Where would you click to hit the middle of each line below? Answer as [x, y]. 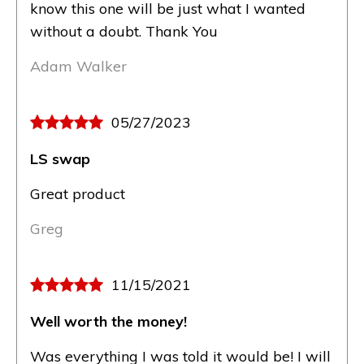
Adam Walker [78, 66]
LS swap [60, 158]
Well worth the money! [108, 321]
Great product [80, 193]
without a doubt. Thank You [124, 31]
